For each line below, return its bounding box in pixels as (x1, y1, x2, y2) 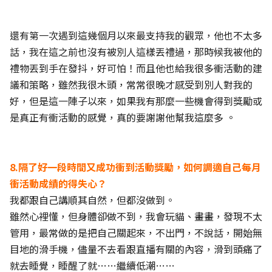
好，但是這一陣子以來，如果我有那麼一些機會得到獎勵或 (10, 93, 262, 108)
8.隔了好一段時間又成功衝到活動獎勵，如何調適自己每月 (10, 160, 261, 174)
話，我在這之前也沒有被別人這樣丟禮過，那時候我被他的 (10, 44, 262, 59)
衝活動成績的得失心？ (10, 176, 107, 191)
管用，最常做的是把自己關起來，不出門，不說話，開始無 (10, 225, 262, 240)
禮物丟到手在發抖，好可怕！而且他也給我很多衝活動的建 (10, 61, 262, 75)
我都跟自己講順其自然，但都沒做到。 (10, 192, 175, 207)
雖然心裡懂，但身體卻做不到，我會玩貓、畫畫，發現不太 (10, 209, 262, 223)
